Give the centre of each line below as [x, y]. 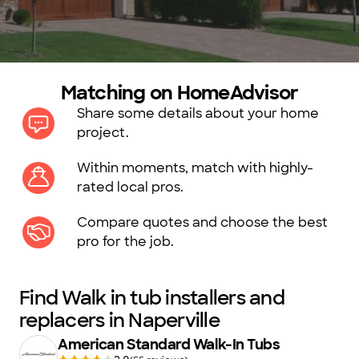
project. [103, 133]
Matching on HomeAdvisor [179, 93]
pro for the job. [125, 242]
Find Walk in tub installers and [152, 298]
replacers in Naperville [119, 320]
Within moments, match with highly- [195, 168]
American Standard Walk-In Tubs [169, 345]
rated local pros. [130, 187]
